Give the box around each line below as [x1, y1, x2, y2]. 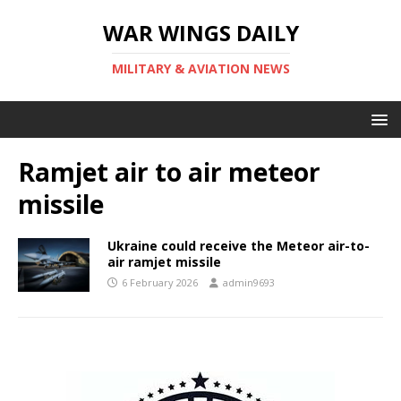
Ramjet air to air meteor [18, 155, 320, 189]
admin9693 [223, 276, 275, 289]
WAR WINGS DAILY [102, 18, 299, 47]
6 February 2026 [122, 276, 198, 289]
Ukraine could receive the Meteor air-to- [107, 237, 370, 254]
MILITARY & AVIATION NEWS [111, 60, 290, 77]
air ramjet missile [107, 253, 221, 270]
